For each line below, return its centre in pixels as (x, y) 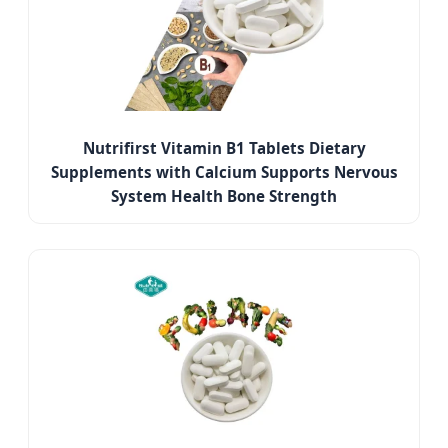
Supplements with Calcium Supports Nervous (224, 172)
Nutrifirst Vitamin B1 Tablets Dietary (224, 148)
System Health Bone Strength (224, 196)
